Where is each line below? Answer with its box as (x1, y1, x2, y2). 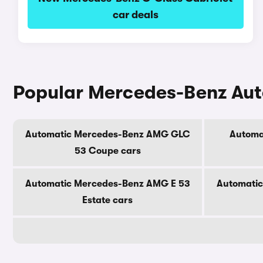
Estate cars (82, 195, 133, 205)
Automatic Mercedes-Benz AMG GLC (25, 129, 190, 140)
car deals (112, 9, 159, 21)
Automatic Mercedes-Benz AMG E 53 (25, 178, 190, 189)
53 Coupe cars (74, 146, 141, 156)
